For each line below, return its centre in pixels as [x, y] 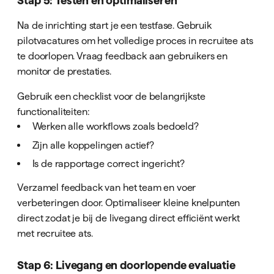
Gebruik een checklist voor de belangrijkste [111, 96]
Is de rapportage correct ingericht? [108, 163]
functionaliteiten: [54, 112]
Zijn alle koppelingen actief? [93, 145]
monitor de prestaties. [64, 71]
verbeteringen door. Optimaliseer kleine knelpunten [129, 202]
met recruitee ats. [55, 233]
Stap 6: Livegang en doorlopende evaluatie [126, 265]
